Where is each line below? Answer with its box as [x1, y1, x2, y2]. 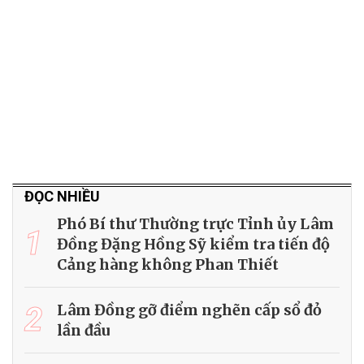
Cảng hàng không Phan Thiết [57, 254, 279, 274]
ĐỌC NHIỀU [24, 187, 100, 205]
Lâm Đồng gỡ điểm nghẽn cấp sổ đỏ [57, 300, 322, 319]
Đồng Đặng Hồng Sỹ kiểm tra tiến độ [57, 234, 330, 253]
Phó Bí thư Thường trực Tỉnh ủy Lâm [57, 214, 334, 233]
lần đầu [57, 320, 110, 340]
